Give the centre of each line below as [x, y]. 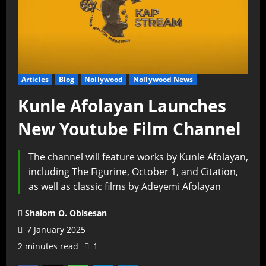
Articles [35, 79]
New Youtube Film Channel [129, 129]
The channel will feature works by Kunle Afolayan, [138, 156]
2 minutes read [48, 246]
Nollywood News [163, 79]
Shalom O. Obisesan [66, 213]
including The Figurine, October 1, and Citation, [133, 171]
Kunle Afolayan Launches [122, 105]
